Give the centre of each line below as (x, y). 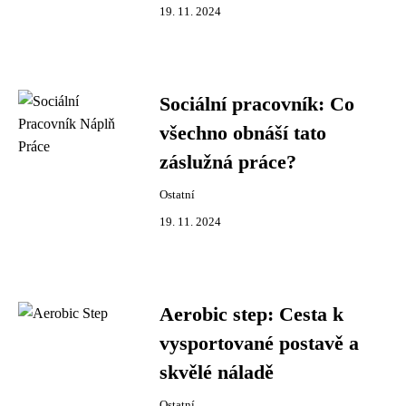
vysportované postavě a (259, 343)
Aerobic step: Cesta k (251, 314)
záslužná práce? (228, 162)
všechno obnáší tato (243, 133)
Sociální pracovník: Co (257, 104)
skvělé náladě (217, 372)
